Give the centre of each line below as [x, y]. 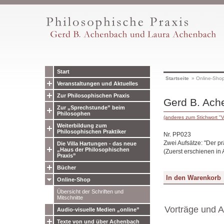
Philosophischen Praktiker [91, 131]
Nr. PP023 [177, 134]
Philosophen [73, 113]
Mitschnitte [70, 197]
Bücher [66, 167]
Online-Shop [73, 179]
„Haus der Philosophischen [93, 149]
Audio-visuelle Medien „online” [98, 209]
